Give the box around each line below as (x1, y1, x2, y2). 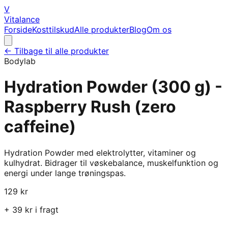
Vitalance (4, 14, 40, 24)
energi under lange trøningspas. (4, 167, 126, 178)
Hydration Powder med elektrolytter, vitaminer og (4, 147, 196, 158)
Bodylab (4, 56, 36, 66)
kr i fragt (22, 204, 59, 215)
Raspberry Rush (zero (4, 97, 176, 117)
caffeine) (4, 117, 76, 137)
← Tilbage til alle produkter (4, 46, 109, 56)
